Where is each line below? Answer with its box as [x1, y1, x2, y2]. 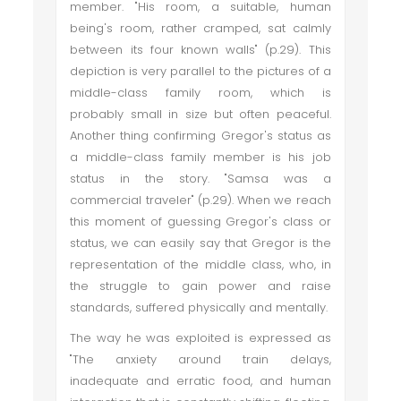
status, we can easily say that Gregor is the [70, 235, 331, 252]
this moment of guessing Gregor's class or [70, 213, 331, 230]
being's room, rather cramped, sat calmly [70, 20, 331, 37]
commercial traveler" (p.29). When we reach [70, 192, 331, 209]
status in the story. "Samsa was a [70, 170, 331, 187]
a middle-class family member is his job [70, 149, 331, 166]
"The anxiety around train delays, [70, 351, 331, 368]
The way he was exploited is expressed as [70, 329, 331, 346]
